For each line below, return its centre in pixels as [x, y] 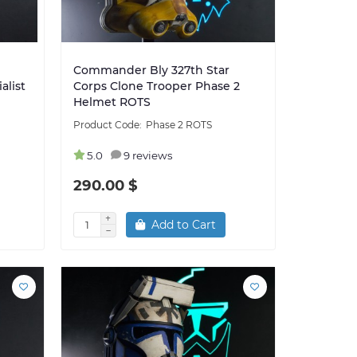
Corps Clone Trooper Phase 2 [156, 86]
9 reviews [148, 155]
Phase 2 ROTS [178, 124]
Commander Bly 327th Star [151, 70]
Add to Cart [183, 224]
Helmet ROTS [112, 102]
